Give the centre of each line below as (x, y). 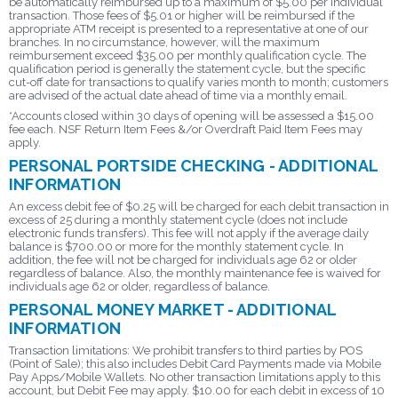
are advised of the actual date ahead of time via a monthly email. (178, 95)
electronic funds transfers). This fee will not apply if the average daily (189, 233)
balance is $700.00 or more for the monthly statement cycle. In (176, 246)
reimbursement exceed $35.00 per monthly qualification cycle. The (187, 55)
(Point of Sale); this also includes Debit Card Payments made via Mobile (195, 363)
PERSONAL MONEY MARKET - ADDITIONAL (173, 309)
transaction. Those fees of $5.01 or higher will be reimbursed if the (182, 15)
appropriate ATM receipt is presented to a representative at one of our (189, 28)
